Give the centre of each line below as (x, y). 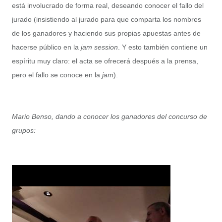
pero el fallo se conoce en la (57, 75)
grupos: (24, 131)
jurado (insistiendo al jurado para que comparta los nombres (107, 20)
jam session (99, 47)
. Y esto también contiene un (163, 47)
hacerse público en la (46, 47)
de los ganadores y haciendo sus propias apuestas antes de (106, 33)
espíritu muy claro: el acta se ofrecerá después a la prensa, (105, 61)
